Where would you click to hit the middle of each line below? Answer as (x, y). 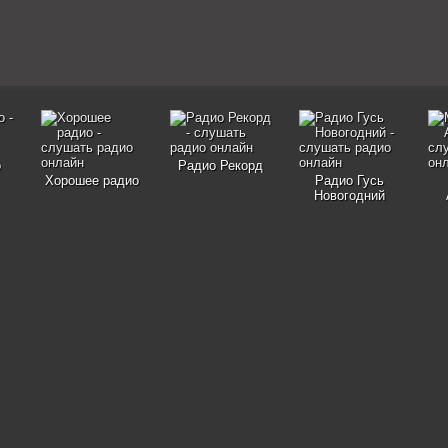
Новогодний (349, 195)
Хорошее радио (91, 180)
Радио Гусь (349, 180)
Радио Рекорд (220, 165)
